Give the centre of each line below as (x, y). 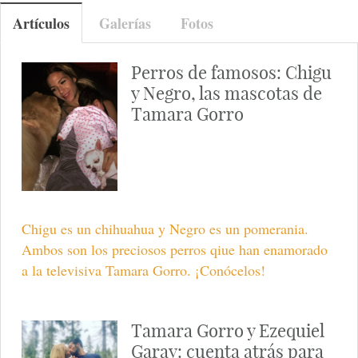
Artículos (41, 23)
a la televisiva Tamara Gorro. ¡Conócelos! (143, 270)
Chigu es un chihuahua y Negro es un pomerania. (165, 228)
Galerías (125, 23)
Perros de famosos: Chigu (231, 72)
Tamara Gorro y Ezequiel (227, 330)
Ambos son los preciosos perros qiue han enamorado (174, 249)
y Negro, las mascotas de (226, 93)
